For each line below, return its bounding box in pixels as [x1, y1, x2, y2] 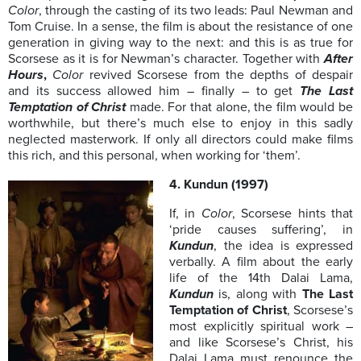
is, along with [214, 286, 302, 303]
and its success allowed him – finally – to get [8, 83, 301, 100]
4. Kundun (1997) [169, 176, 268, 193]
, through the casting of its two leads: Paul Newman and [39, 2, 353, 19]
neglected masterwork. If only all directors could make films [8, 131, 353, 148]
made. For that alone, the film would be [129, 99, 354, 116]
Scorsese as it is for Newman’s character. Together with [8, 51, 324, 68]
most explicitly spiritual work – [169, 318, 353, 335]
